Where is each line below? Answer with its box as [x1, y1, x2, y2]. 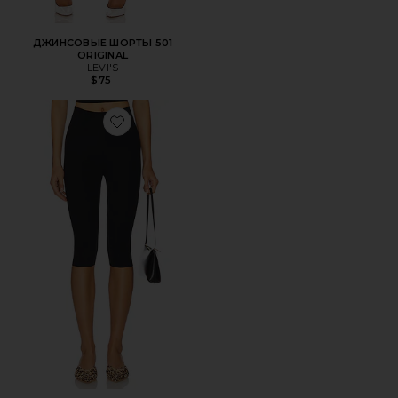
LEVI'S [86, 60, 119, 74]
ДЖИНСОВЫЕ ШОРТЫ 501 [32, 36, 173, 49]
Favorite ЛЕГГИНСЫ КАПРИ [115, 125, 252, 139]
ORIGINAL [77, 48, 129, 61]
